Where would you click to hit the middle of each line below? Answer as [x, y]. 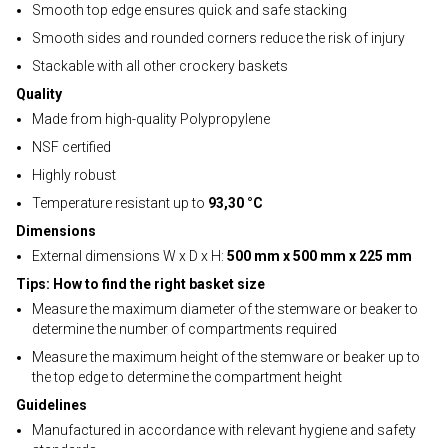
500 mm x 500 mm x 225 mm [319, 256]
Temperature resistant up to [120, 203]
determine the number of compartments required [184, 329]
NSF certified [71, 147]
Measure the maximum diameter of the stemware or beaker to [225, 309]
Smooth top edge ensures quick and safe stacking [189, 10]
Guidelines [51, 405]
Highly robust [74, 175]
